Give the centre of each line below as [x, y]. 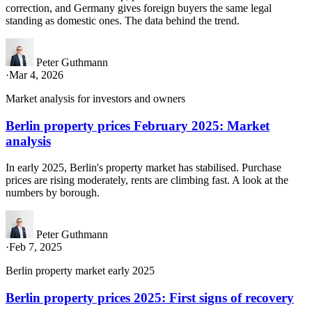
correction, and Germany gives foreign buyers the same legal [139, 8]
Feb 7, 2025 [36, 247]
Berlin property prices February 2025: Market [138, 125]
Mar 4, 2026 [36, 75]
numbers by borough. [53, 193]
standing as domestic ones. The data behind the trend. [123, 20]
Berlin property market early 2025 [80, 271]
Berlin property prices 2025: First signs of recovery [150, 298]
